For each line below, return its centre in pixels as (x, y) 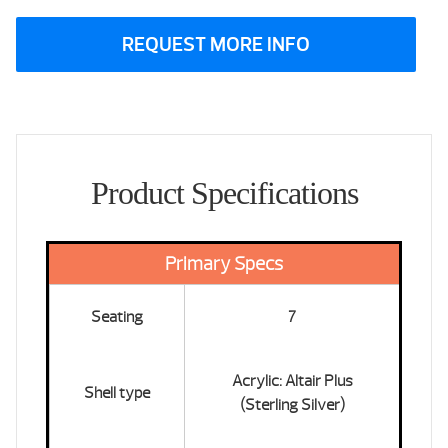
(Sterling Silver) (292, 405)
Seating (117, 317)
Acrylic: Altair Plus (292, 381)
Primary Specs (224, 264)
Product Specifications (224, 193)
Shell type (117, 393)
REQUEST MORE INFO (216, 45)
